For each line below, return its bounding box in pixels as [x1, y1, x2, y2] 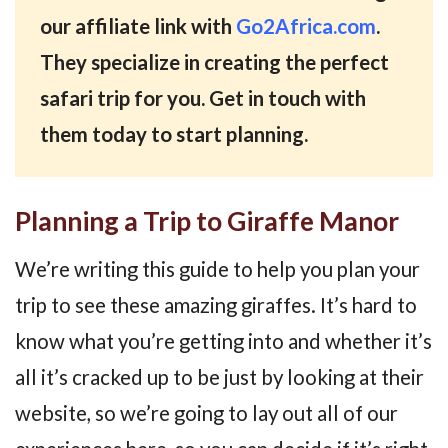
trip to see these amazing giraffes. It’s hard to [15, 292, 417, 317]
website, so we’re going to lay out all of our [15, 400, 398, 425]
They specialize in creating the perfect [39, 50, 389, 75]
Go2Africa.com [235, 14, 376, 39]
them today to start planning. [39, 122, 308, 147]
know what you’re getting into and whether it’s [15, 328, 432, 353]
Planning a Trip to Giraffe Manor [15, 204, 399, 237]
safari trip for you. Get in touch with [39, 86, 366, 111]
